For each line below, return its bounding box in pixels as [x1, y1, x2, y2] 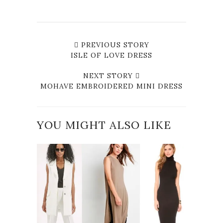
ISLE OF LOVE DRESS [71, 50, 152, 60]
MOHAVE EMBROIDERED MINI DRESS [40, 81, 183, 91]
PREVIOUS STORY [78, 40, 149, 49]
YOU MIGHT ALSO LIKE [37, 117, 171, 132]
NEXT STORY [83, 71, 135, 80]
